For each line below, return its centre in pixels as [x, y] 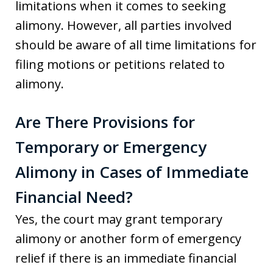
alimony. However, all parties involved [123, 25]
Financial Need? [74, 197]
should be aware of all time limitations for [136, 44]
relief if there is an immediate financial [126, 258]
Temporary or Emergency [111, 147]
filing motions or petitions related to [120, 64]
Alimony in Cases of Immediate [132, 172]
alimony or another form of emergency [128, 238]
